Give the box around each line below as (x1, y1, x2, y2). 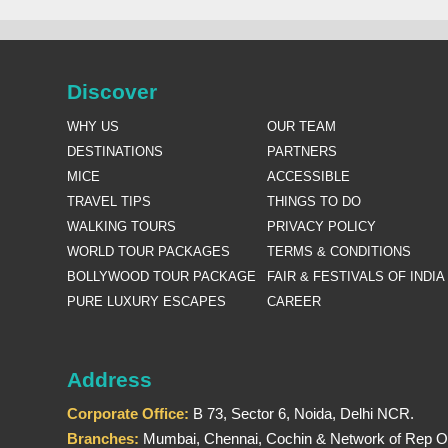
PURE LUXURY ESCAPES (67, 293, 227, 309)
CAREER (267, 293, 322, 309)
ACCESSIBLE (267, 168, 351, 184)
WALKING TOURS (67, 218, 177, 234)
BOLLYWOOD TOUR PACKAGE (67, 268, 257, 284)
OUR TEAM (267, 118, 337, 134)
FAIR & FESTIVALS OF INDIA (267, 268, 446, 284)
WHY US (67, 118, 120, 134)
